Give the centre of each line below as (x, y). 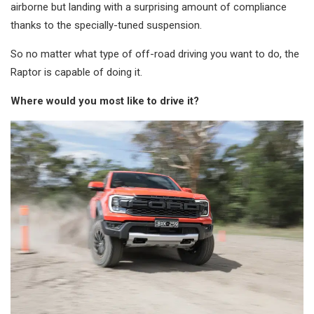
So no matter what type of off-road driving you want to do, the (155, 54)
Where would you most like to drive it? (105, 101)
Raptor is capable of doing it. (76, 73)
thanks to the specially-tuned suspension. (106, 26)
